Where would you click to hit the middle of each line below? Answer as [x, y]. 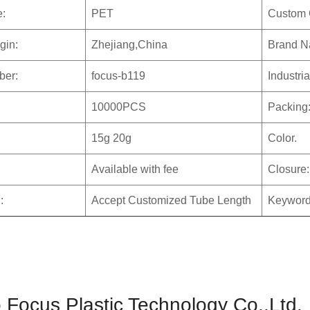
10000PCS [119, 107]
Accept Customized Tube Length [172, 201]
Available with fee [135, 170]
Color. [283, 138]
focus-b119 [119, 76]
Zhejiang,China [130, 45]
